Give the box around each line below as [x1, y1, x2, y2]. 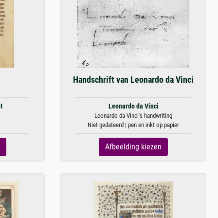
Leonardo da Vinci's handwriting [94, 112, 172, 119]
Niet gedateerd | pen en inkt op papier [88, 121, 179, 128]
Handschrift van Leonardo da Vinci [73, 75, 194, 85]
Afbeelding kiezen [105, 142, 162, 151]
